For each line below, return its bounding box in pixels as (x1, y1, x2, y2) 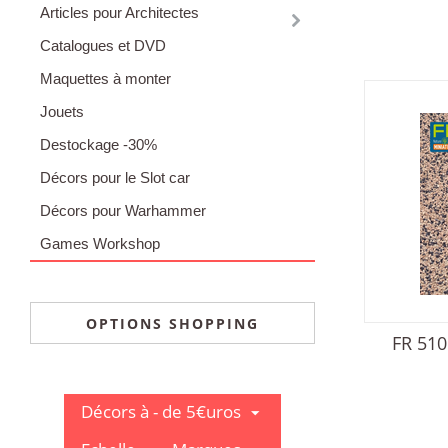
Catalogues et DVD (40, 37, 166, 55)
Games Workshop (40, 235, 160, 253)
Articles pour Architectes (40, 4, 199, 22)
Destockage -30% (40, 136, 157, 154)
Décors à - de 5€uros (81, 400, 241, 424)
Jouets (40, 103, 84, 121)
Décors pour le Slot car (40, 169, 190, 187)
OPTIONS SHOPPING (86, 314, 260, 334)
